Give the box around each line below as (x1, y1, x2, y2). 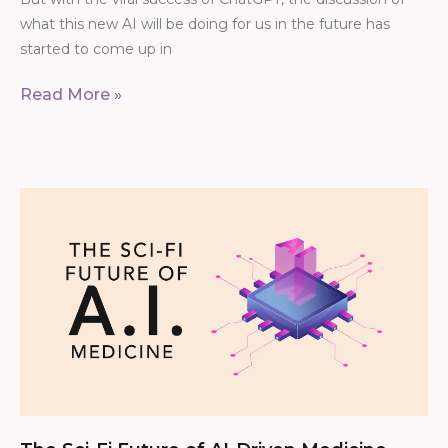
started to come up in (20, 39, 172, 58)
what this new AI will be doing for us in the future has (20, 14, 390, 33)
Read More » (20, 84, 122, 104)
